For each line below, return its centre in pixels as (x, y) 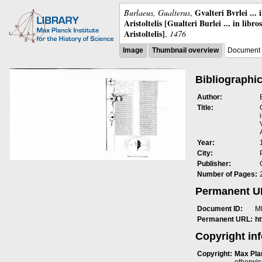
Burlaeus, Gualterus (157, 13)
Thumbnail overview (185, 50)
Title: (205, 108)
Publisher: (214, 164)
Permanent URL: (225, 219)
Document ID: (220, 209)
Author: (210, 97)
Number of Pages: (227, 174)
